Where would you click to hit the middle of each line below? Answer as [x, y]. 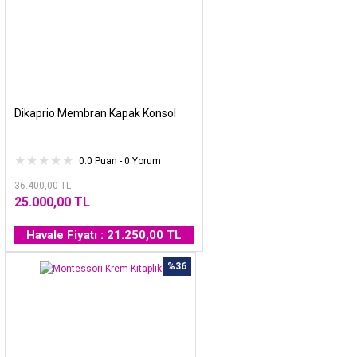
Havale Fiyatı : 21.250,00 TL [104, 235]
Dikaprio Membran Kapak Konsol [95, 113]
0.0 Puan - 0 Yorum [120, 161]
